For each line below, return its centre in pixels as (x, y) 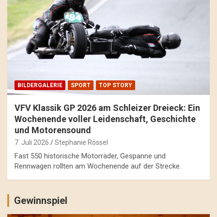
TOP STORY (116, 85)
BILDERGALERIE (40, 85)
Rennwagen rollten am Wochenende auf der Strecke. (98, 166)
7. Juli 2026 (32, 143)
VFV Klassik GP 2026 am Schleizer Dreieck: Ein (107, 108)
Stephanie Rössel (81, 143)
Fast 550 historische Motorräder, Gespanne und (90, 156)
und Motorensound (53, 130)
